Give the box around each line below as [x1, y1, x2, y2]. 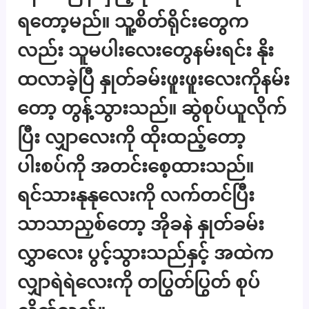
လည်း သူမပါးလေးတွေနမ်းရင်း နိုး [17, 39, 275, 61]
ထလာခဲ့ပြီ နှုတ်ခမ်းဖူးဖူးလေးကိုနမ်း [17, 68, 290, 90]
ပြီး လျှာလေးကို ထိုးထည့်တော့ [17, 126, 246, 148]
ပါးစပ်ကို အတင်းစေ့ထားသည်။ [17, 155, 255, 177]
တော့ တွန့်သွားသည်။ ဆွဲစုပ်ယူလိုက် [17, 97, 287, 119]
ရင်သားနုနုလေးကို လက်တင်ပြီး [17, 184, 255, 206]
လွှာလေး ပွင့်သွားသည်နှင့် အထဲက [17, 242, 274, 264]
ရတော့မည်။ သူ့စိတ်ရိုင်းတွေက [17, 10, 249, 32]
